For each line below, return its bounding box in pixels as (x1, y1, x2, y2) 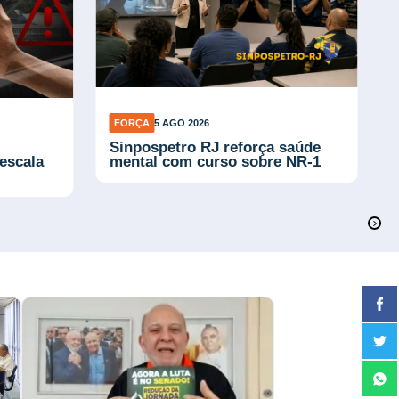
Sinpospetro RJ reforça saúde (109, 138, 321, 156)
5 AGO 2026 (154, 117, 210, 128)
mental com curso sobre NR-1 (109, 152, 321, 170)
